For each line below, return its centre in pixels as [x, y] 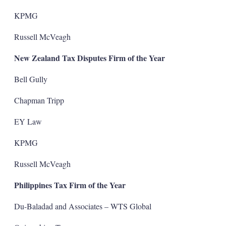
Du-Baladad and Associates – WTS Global [82, 206]
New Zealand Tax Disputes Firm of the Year [89, 58]
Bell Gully [31, 79]
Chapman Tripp [39, 100]
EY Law [28, 121]
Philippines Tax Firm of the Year [70, 185]
